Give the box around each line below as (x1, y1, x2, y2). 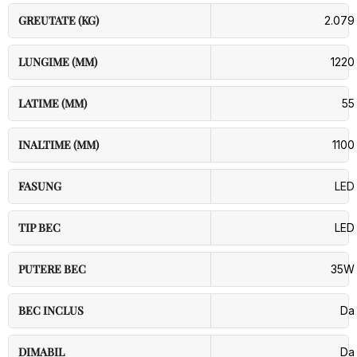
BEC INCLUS (18, 303, 84, 318)
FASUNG (18, 178, 61, 194)
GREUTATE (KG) (18, 13, 99, 28)
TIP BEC (18, 220, 61, 235)
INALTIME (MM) (18, 137, 99, 152)
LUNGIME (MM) (18, 54, 97, 69)
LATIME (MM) (18, 96, 87, 111)
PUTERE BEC (18, 261, 86, 277)
